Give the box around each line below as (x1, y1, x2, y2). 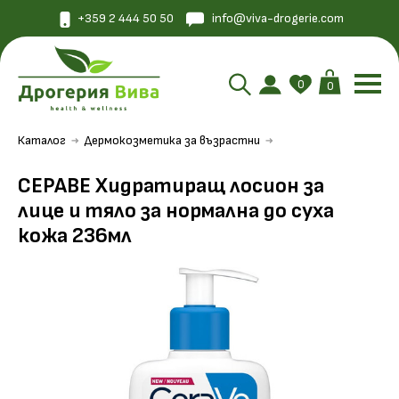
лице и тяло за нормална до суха (18, 197, 334, 224)
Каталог (18, 132, 66, 148)
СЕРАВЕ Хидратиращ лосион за (18, 172, 324, 199)
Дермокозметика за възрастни (85, 132, 260, 148)
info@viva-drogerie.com (211, 11, 344, 26)
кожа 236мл (18, 222, 132, 248)
